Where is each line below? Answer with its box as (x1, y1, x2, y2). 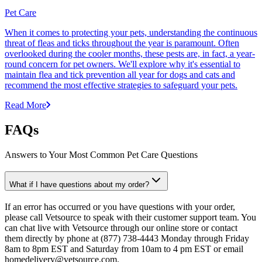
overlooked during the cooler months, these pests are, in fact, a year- (5, 49, 255, 59)
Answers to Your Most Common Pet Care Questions (5, 150, 198, 160)
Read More (5, 100, 46, 111)
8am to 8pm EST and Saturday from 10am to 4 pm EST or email (5, 243, 243, 254)
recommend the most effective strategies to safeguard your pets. (5, 80, 237, 91)
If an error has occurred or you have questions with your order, (5, 201, 235, 212)
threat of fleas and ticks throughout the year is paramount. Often (5, 38, 239, 49)
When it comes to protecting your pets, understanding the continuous (5, 27, 257, 38)
